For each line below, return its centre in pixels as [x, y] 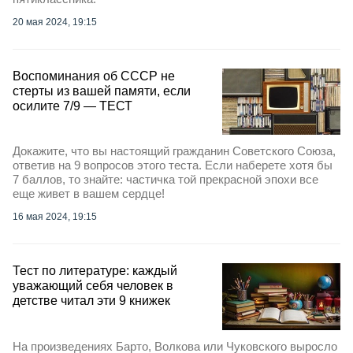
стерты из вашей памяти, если [102, 91]
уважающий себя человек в [93, 286]
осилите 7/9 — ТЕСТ [72, 106]
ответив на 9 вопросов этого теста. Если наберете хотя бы [173, 165]
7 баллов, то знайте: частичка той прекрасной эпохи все [165, 180]
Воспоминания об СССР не [94, 76]
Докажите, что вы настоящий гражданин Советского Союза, [174, 151]
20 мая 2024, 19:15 [55, 22]
